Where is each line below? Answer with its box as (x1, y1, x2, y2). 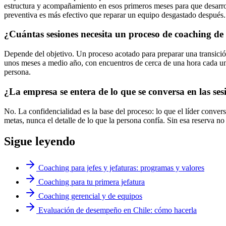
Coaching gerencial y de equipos (38, 192, 142, 201)
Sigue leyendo (4, 135, 75, 148)
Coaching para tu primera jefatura (38, 178, 145, 187)
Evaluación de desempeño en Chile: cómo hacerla (38, 206, 197, 215)
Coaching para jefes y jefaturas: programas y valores (38, 163, 204, 173)
